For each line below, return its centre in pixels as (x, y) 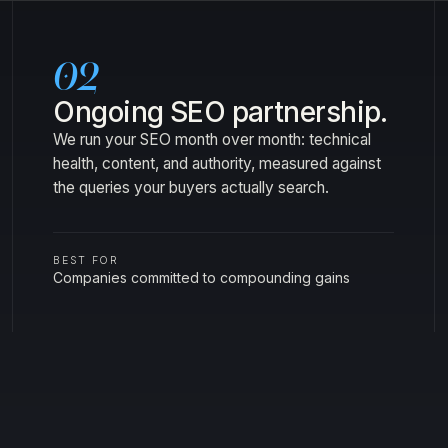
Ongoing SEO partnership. (220, 112)
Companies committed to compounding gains (202, 277)
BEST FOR (86, 260)
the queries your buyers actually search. (191, 187)
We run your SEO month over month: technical (212, 139)
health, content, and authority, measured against (217, 163)
